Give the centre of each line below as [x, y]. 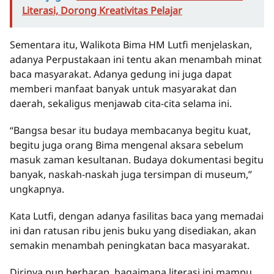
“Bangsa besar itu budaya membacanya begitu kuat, [130, 131]
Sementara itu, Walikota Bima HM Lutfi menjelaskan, [131, 45]
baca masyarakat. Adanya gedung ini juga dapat [121, 74]
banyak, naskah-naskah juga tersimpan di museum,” [131, 175]
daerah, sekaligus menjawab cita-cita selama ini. [121, 104]
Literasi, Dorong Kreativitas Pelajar [102, 11]
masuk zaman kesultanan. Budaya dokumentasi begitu [137, 160]
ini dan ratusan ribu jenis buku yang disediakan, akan [133, 231]
